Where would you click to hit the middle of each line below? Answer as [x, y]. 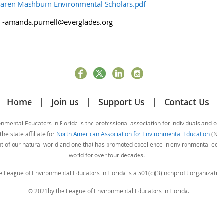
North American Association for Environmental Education [133, 133]
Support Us [122, 101]
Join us [65, 101]
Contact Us [187, 101]
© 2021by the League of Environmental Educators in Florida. [108, 191]
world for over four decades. [108, 155]
